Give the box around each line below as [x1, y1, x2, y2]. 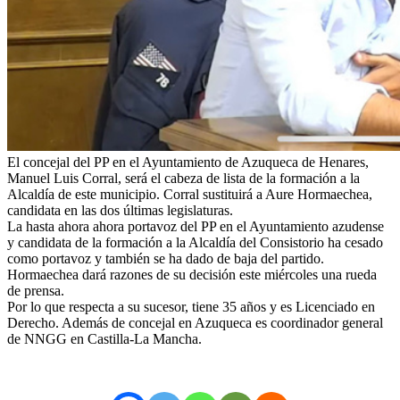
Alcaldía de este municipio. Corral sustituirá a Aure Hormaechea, [7, 186, 372, 202]
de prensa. [7, 282, 64, 298]
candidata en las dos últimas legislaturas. [7, 202, 233, 218]
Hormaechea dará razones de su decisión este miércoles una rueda [7, 266, 377, 282]
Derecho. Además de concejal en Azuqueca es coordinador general [7, 314, 383, 330]
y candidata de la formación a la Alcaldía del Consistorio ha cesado [7, 234, 383, 250]
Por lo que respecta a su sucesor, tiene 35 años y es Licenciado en [7, 298, 375, 314]
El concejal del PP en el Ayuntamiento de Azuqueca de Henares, [7, 154, 369, 170]
